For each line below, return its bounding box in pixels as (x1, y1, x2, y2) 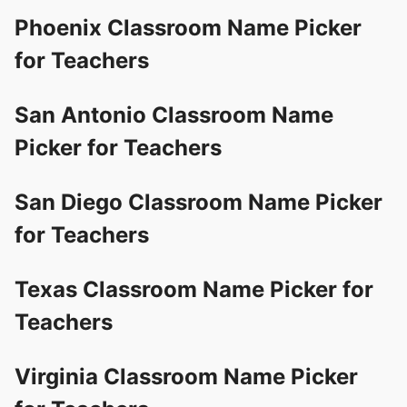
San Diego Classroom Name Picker (15, 188, 382, 215)
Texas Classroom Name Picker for (15, 275, 373, 303)
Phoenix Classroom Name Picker (15, 14, 362, 41)
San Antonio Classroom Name (15, 101, 333, 128)
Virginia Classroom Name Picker (15, 362, 358, 390)
